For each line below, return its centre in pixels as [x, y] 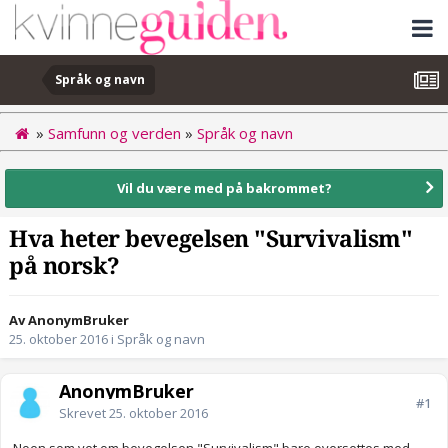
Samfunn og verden [114, 132]
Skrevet [84, 413]
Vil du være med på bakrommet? [224, 187]
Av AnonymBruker [69, 320]
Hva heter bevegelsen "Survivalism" [211, 240]
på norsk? [64, 267]
